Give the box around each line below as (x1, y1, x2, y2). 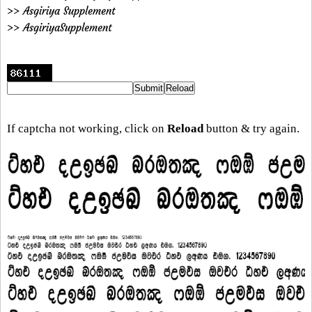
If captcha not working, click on (7, 121, 167, 135)
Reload (167, 121, 203, 135)
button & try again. (203, 121, 299, 135)
